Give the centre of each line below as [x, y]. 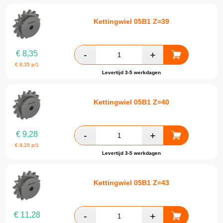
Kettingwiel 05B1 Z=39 [131, 21]
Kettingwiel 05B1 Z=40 [131, 102]
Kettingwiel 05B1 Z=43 [131, 182]
